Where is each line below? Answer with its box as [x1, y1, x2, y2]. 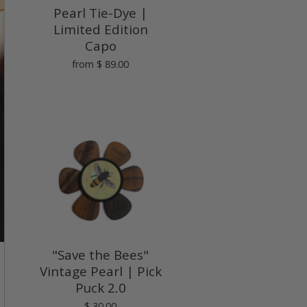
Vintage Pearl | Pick [39, 262, 162, 280]
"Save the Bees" [52, 245, 149, 264]
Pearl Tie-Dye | [53, 3, 147, 22]
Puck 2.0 [75, 278, 126, 297]
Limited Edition [53, 20, 148, 38]
